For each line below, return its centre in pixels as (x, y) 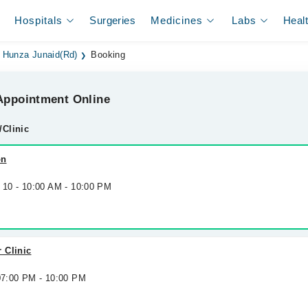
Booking (108, 55)
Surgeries (112, 20)
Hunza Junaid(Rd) (40, 55)
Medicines (177, 20)
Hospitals (39, 20)
